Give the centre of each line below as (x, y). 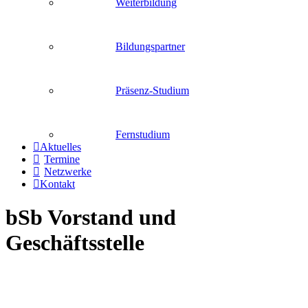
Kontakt (57, 184)
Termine (62, 159)
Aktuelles (60, 147)
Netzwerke (68, 172)
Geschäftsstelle (75, 243)
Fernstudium (143, 134)
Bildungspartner (150, 46)
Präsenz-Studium (152, 90)
